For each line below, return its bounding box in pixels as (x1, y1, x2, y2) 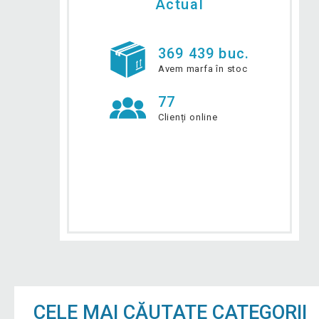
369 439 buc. (157, 44, 250, 62)
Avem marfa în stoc (157, 63, 248, 75)
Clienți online (157, 112, 218, 123)
